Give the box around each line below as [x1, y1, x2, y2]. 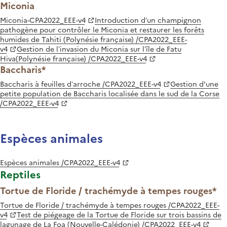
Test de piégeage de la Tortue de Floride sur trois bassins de [17, 209, 221, 219]
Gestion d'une [170, 78, 218, 89]
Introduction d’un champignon [95, 14, 201, 25]
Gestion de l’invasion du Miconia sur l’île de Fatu [17, 43, 181, 54]
